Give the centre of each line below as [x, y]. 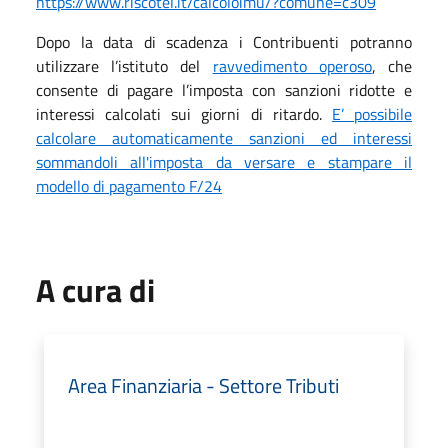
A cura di [95, 289]
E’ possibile [372, 113]
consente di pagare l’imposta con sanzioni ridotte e [224, 89]
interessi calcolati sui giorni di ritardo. [184, 113]
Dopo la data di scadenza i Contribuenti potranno [224, 41]
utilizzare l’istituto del [124, 65]
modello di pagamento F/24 [129, 185]
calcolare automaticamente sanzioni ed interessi [224, 137]
